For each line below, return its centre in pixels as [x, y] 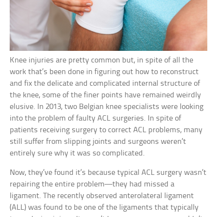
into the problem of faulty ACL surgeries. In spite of [96, 119]
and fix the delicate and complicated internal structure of [105, 84]
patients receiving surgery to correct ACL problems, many [106, 130]
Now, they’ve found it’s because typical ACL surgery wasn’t [108, 173]
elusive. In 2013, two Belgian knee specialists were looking [107, 107]
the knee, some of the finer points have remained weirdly [106, 95]
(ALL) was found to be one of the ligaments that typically [104, 208]
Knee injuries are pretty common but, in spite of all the [102, 61]
